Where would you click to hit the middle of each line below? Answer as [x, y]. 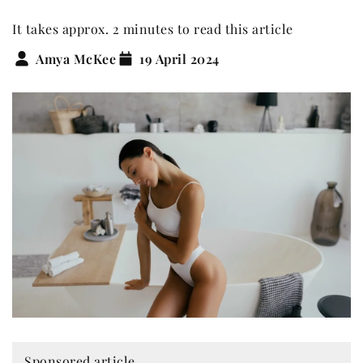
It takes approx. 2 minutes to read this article [153, 29]
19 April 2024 [179, 58]
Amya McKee [76, 58]
